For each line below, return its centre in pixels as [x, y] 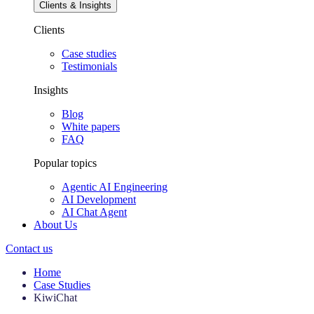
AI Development [99, 200]
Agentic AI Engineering [115, 187]
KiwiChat [55, 298]
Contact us [29, 249]
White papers [91, 127]
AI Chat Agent [94, 212]
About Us [55, 225]
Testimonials [89, 67]
